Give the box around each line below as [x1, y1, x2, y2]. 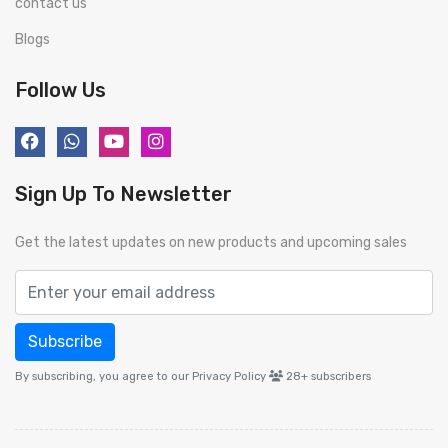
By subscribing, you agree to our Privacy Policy [15, 370, 266, 383]
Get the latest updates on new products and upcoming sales [15, 234, 407, 251]
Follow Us [15, 78, 106, 102]
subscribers [311, 370, 371, 383]
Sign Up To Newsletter [15, 182, 232, 206]
